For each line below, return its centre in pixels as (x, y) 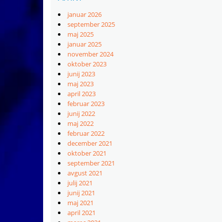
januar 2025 (84, 44)
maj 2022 (81, 123)
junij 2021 (81, 193)
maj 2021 (81, 203)
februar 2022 (86, 133)
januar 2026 (84, 14)
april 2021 (82, 213)
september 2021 (91, 163)
